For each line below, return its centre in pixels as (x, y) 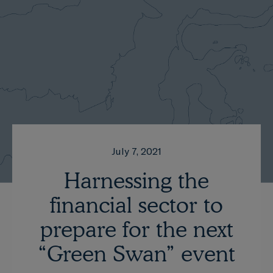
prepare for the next (136, 229)
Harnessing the (136, 180)
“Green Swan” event (136, 253)
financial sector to (136, 204)
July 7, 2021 (136, 151)
